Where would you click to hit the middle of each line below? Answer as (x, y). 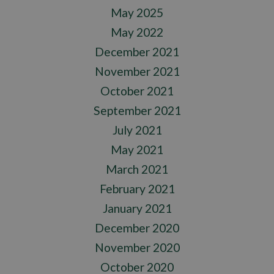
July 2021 (137, 130)
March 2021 (137, 169)
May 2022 (137, 32)
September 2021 (137, 111)
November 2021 (137, 72)
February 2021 (137, 189)
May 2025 (137, 13)
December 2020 (137, 228)
